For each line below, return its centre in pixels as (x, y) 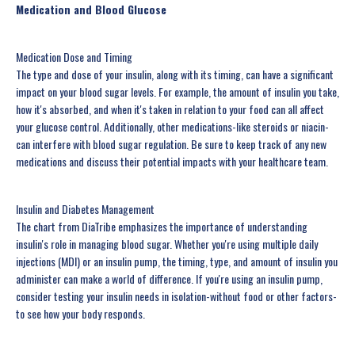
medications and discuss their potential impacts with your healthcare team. (172, 162)
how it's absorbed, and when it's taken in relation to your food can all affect (170, 109)
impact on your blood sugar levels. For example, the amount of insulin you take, (177, 92)
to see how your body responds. (80, 314)
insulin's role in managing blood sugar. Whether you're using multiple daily (167, 244)
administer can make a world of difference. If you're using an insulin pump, (169, 279)
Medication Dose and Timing (74, 57)
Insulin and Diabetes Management (85, 209)
